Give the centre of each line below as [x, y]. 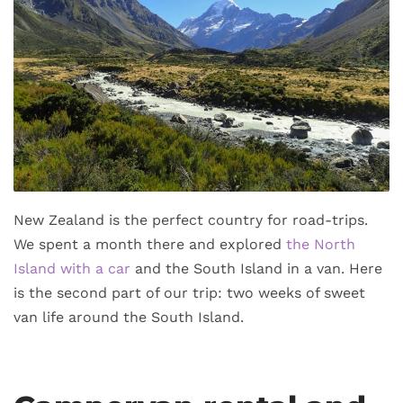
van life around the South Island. [129, 318]
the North [321, 245]
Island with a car [72, 269]
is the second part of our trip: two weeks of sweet [189, 293]
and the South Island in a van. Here [256, 269]
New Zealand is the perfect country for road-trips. [191, 220]
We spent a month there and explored [150, 245]
